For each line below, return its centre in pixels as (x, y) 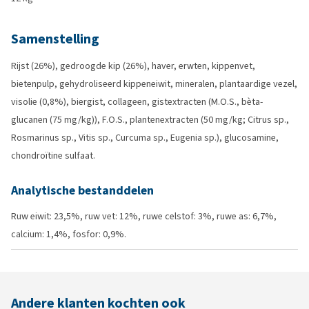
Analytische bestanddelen (82, 190)
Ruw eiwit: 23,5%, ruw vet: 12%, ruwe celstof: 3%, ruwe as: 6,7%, (144, 216)
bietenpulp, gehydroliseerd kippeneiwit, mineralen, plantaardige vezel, (154, 84)
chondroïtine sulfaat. (53, 156)
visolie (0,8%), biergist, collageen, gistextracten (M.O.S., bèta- (137, 102)
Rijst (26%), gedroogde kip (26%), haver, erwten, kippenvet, (133, 66)
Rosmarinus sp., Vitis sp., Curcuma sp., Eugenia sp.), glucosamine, (145, 138)
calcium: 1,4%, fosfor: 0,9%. (69, 234)
